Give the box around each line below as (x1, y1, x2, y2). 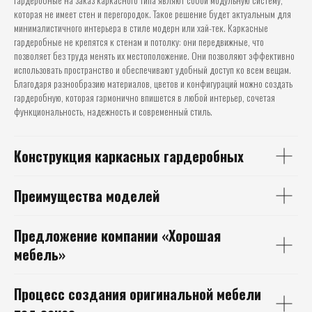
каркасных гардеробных (95, 146, 244, 166)
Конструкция (14, 146, 95, 166)
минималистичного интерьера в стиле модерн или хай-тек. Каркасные (14, 20, 268, 35)
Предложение (14, 225, 101, 246)
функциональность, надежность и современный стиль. (14, 104, 212, 118)
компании (101, 225, 162, 246)
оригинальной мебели (130, 283, 261, 304)
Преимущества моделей (14, 185, 159, 206)
